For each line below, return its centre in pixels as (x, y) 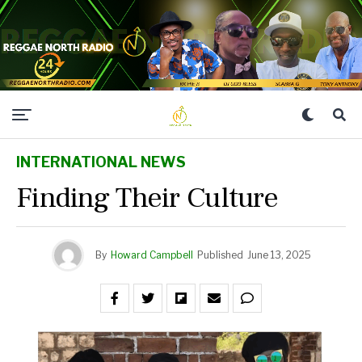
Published (220, 255)
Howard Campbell (152, 255)
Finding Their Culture (147, 198)
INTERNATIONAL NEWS (101, 162)
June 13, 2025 (279, 255)
